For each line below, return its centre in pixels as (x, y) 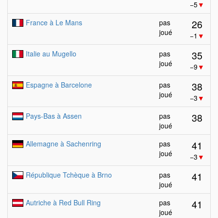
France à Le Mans (54, 22)
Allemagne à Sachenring (64, 144)
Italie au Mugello (51, 54)
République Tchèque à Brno (69, 175)
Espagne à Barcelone (59, 85)
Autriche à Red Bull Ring (63, 202)
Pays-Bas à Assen (54, 116)
